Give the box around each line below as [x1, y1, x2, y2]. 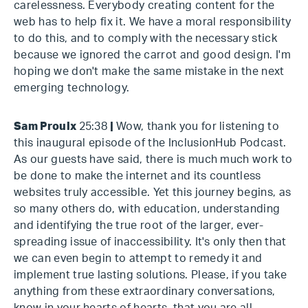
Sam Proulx [14, 121, 79, 132]
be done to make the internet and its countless [14, 170, 261, 181]
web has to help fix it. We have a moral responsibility [14, 16, 291, 27]
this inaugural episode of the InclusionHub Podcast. [14, 137, 287, 148]
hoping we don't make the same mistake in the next [14, 66, 285, 77]
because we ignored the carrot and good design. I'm [14, 49, 291, 60]
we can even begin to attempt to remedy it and [14, 253, 263, 264]
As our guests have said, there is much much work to [14, 154, 293, 165]
